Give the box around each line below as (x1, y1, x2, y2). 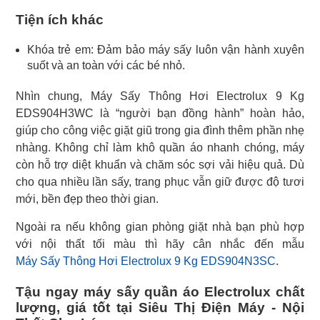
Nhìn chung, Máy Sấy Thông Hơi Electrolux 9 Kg (16, 89, 304, 102)
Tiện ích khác (16, 11, 104, 27)
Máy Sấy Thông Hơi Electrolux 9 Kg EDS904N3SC (16, 254, 276, 267)
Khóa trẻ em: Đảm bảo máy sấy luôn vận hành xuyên (27, 43, 304, 56)
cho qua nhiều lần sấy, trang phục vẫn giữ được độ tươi (16, 175, 304, 188)
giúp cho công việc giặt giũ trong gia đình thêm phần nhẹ (16, 124, 304, 136)
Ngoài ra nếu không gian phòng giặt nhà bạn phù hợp (16, 220, 304, 233)
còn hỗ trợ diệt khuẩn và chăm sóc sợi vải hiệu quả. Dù (16, 158, 304, 171)
